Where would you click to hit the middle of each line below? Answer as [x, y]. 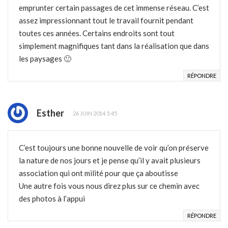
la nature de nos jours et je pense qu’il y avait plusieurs [110, 161]
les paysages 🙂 [45, 59]
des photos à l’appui [52, 199]
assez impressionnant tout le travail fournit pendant [106, 21]
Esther [50, 113]
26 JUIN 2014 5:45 [95, 113]
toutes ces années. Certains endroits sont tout [97, 33]
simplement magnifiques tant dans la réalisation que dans [114, 46]
